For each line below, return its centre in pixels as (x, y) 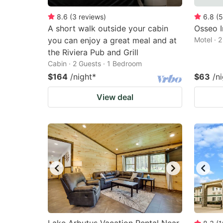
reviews (91, 17)
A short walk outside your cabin (108, 28)
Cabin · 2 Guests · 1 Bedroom (95, 63)
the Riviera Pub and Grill (93, 52)
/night (81, 77)
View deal (115, 97)
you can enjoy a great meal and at (112, 40)
